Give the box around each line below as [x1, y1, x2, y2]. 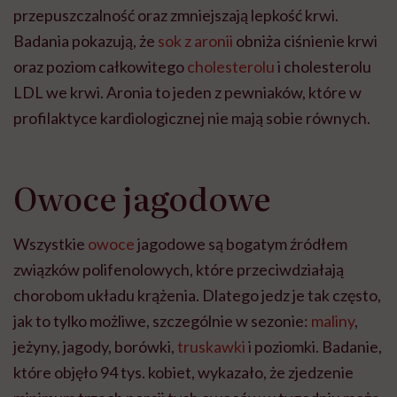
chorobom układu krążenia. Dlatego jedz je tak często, [13, 285, 381, 306]
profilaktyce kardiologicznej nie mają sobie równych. [13, 108, 370, 128]
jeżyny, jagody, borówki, [13, 337, 175, 357]
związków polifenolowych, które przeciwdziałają [13, 260, 344, 280]
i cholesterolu [275, 57, 371, 77]
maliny [308, 311, 354, 331]
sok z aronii [158, 31, 233, 51]
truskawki [175, 337, 245, 357]
